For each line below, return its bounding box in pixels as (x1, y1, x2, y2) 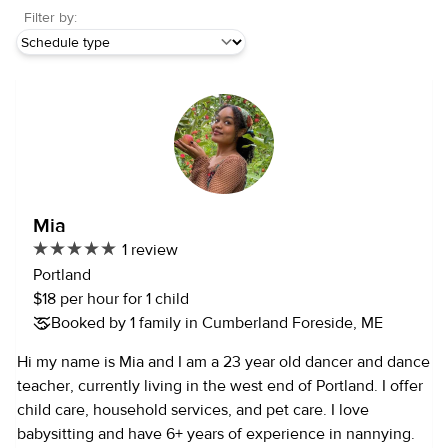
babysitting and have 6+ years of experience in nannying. (17, 424, 415, 445)
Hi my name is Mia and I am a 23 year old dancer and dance (17, 352, 430, 373)
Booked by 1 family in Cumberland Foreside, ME (51, 313, 383, 334)
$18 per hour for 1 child (33, 289, 189, 310)
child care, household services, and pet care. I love (17, 400, 331, 421)
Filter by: (24, 9, 77, 27)
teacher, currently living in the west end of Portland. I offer (17, 376, 423, 397)
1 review (122, 240, 178, 260)
